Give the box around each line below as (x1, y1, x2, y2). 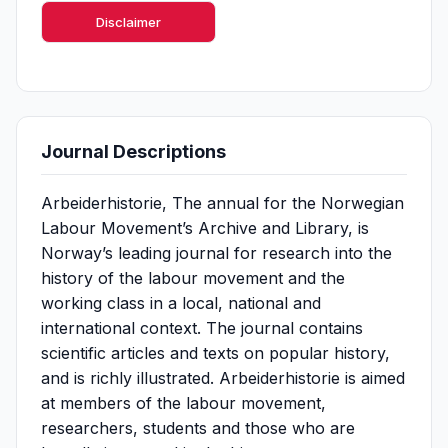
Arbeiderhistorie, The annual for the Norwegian (41, 193, 404, 213)
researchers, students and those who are (41, 418, 355, 438)
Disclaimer (96, 14, 161, 30)
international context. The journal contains (41, 318, 363, 338)
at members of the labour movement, (41, 393, 326, 413)
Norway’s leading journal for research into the (41, 243, 392, 263)
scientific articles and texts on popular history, (41, 343, 390, 363)
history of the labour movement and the (41, 268, 345, 288)
